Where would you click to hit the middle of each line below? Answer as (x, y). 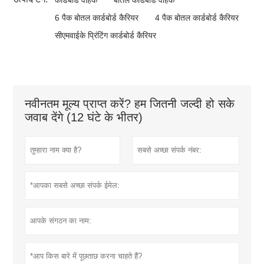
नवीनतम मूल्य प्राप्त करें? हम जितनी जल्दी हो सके (130, 103)
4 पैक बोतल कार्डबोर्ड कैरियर (197, 17)
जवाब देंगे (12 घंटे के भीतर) (84, 117)
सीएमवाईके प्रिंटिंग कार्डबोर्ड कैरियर (106, 35)
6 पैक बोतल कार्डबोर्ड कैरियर (97, 17)
